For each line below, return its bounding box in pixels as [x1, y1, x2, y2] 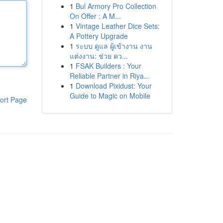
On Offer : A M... [69, 11, 121, 21]
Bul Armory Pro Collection [75, 1, 156, 11]
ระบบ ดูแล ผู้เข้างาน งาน [75, 41, 152, 51]
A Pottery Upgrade [69, 31, 128, 41]
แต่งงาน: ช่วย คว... [69, 51, 128, 61]
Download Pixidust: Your [75, 81, 152, 91]
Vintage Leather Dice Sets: [75, 21, 160, 31]
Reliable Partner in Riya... [69, 71, 150, 81]
